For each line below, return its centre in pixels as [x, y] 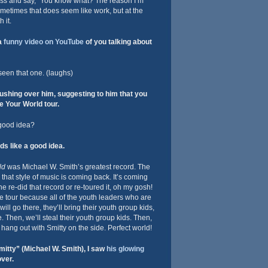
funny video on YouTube [43, 42]
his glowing [125, 249]
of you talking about [118, 42]
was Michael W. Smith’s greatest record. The [77, 167]
